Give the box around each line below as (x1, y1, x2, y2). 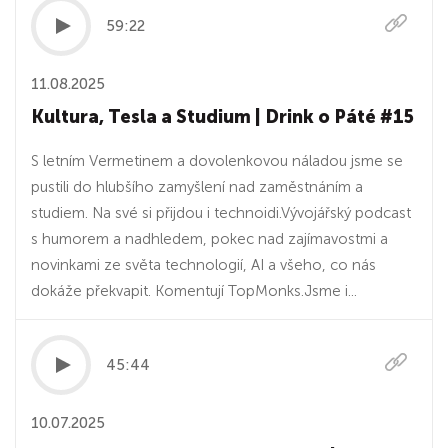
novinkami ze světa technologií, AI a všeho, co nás (31, 256, 376, 274)
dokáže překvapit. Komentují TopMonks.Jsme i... (31, 282, 357, 300)
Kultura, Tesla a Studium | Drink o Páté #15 (31, 106, 414, 128)
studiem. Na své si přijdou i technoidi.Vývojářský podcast (31, 204, 411, 222)
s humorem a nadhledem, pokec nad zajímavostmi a (31, 230, 388, 248)
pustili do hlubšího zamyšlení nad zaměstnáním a (31, 178, 363, 196)
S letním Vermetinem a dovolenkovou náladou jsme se (31, 152, 403, 170)
